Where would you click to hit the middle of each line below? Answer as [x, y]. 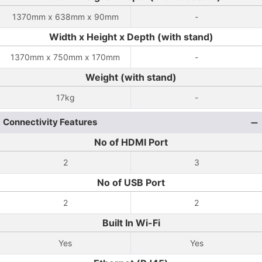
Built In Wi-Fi [131, 223]
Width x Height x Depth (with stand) [131, 37]
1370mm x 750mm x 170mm [65, 57]
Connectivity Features [50, 122]
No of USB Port [131, 182]
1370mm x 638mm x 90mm [65, 17]
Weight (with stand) [131, 77]
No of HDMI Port [131, 142]
